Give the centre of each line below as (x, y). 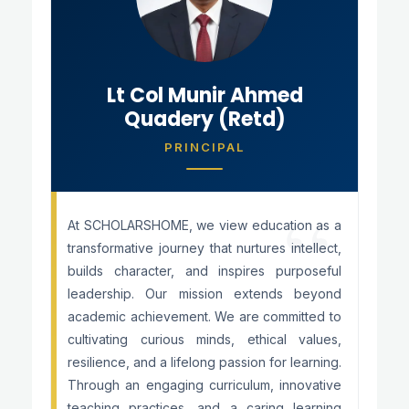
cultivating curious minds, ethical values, (204, 339)
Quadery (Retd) (204, 119)
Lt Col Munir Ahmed (204, 95)
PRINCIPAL (204, 147)
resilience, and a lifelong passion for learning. (204, 362)
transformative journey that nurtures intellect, (204, 248)
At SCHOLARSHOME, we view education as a (204, 225)
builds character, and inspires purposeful (204, 271)
